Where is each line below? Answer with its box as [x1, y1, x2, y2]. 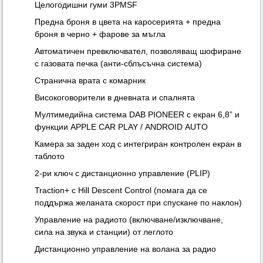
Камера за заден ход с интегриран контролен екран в [35, 139, 242, 149]
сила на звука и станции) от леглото [35, 227, 174, 237]
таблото [35, 151, 65, 161]
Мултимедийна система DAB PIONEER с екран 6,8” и [35, 110, 240, 120]
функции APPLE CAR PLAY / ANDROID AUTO [35, 122, 208, 132]
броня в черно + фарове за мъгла [35, 29, 166, 39]
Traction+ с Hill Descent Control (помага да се [35, 186, 208, 195]
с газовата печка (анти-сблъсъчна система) [35, 59, 203, 69]
